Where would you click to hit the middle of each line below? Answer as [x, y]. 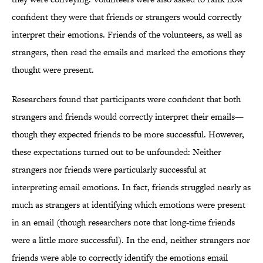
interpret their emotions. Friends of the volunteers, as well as [127, 35]
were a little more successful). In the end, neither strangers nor [131, 240]
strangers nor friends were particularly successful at [109, 170]
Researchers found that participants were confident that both [126, 99]
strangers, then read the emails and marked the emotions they [128, 52]
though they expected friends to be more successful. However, [128, 134]
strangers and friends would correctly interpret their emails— [128, 117]
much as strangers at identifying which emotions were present [129, 205]
